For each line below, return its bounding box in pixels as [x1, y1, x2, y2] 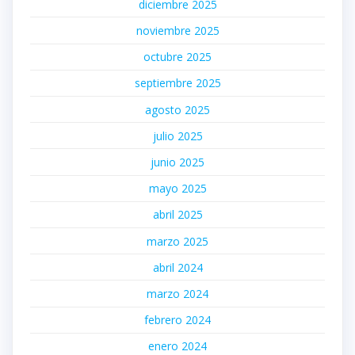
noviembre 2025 [136, 23, 219, 39]
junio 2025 [151, 155, 204, 170]
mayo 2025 [148, 181, 207, 197]
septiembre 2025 [134, 75, 221, 91]
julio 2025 [152, 128, 203, 143]
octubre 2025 [143, 49, 212, 65]
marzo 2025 [147, 233, 208, 249]
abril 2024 [152, 259, 203, 275]
